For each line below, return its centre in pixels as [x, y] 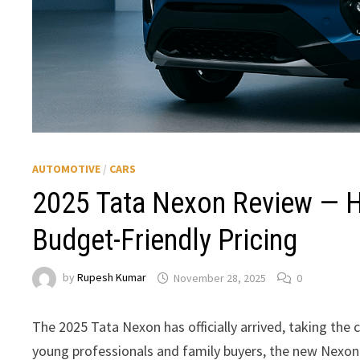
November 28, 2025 [220, 278]
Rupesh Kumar [112, 278]
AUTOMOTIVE [67, 169]
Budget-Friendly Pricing [165, 241]
